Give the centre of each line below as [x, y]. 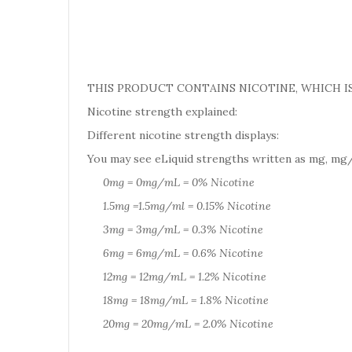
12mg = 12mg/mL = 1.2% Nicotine [177, 277]
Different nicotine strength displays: [185, 135]
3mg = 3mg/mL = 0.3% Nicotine [175, 229]
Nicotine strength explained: [162, 112]
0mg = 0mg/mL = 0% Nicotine [179, 182]
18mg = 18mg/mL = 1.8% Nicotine [178, 300]
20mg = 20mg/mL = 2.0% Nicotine [180, 324]
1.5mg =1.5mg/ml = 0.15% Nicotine [179, 206]
